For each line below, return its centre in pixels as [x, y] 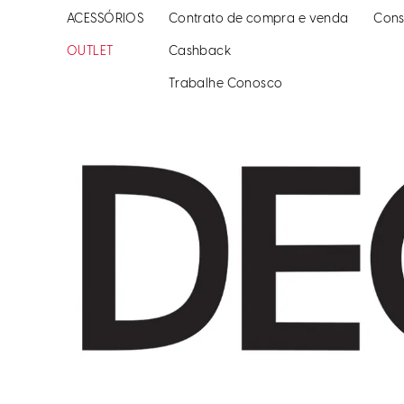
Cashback [200, 52]
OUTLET [90, 52]
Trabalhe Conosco [225, 84]
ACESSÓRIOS [106, 19]
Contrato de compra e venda [258, 19]
